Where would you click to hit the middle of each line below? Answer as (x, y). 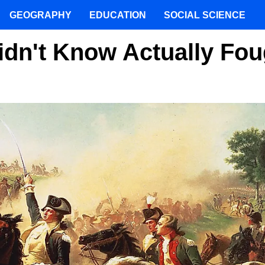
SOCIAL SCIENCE (205, 15)
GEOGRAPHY (41, 15)
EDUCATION (118, 15)
